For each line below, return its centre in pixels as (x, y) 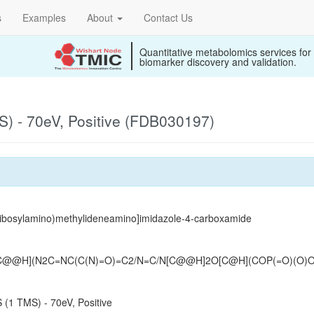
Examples (44, 18)
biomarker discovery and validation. (218, 62)
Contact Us (168, 18)
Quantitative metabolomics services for (225, 52)
